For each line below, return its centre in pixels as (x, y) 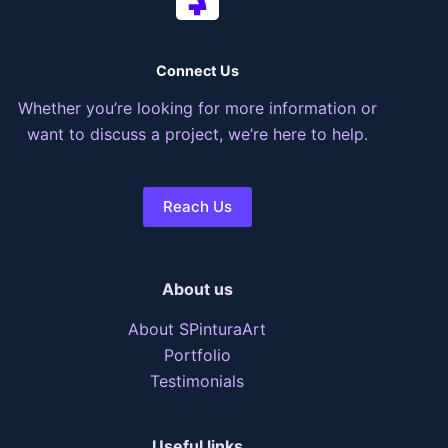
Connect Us (197, 70)
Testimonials (197, 381)
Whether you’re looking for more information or (197, 108)
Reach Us (197, 207)
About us (197, 289)
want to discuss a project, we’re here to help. (197, 134)
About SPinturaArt (197, 329)
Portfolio (197, 355)
